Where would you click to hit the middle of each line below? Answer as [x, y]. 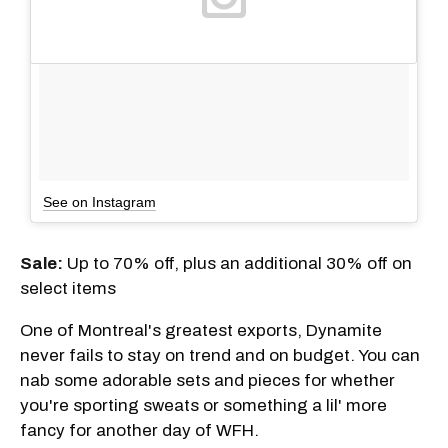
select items [68, 288]
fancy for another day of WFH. [139, 430]
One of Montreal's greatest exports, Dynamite [201, 330]
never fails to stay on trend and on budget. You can [220, 355]
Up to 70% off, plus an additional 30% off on [237, 263]
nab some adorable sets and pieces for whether [207, 380]
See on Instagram [99, 201]
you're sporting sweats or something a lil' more [203, 405]
